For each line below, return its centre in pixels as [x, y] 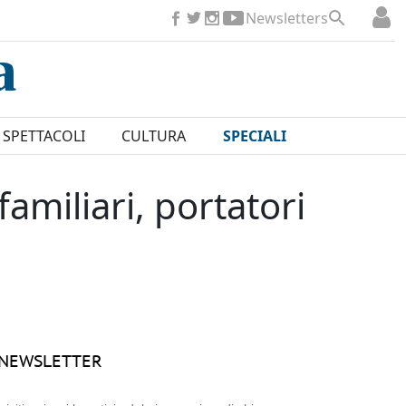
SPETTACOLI [43, 136]
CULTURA [154, 136]
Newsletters [287, 18]
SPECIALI [254, 136]
